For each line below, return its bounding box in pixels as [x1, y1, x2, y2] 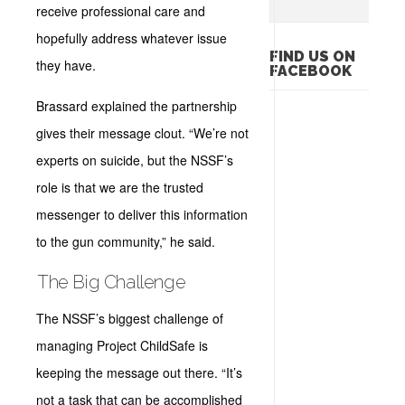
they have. [36, 56, 96, 74]
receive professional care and [36, 2, 205, 20]
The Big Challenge [37, 271, 186, 293]
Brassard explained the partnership [36, 97, 237, 115]
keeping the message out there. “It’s [36, 363, 242, 381]
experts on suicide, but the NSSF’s [36, 151, 233, 169]
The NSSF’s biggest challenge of [36, 309, 223, 327]
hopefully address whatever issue [36, 29, 227, 47]
